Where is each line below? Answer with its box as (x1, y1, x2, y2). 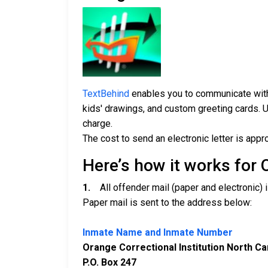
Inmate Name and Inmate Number (83, 227, 233, 238)
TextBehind (83, 88, 129, 99)
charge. (83, 118, 112, 129)
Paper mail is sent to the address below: (83, 197, 252, 208)
